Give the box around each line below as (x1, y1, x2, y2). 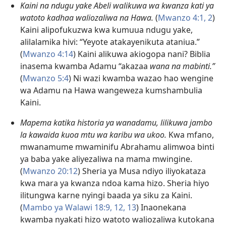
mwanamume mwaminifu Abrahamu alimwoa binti (20, 141, 214, 153)
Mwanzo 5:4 (23, 73, 69, 84)
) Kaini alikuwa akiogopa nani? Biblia (73, 48, 210, 60)
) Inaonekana (136, 202, 186, 213)
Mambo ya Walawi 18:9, (23, 202, 112, 213)
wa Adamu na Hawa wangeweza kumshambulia (20, 85, 202, 96)
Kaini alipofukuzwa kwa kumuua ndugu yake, (20, 24, 193, 36)
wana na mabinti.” (150, 61, 215, 72)
